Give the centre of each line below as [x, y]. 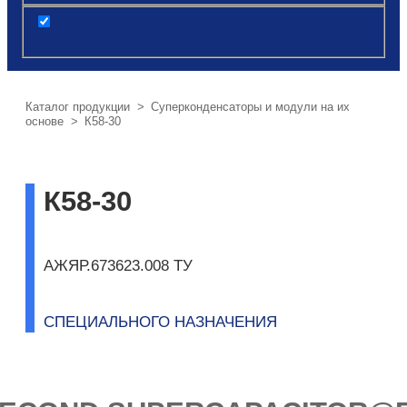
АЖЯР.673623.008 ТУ [118, 265]
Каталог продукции [78, 107]
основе [45, 122]
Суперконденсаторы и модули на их [250, 107]
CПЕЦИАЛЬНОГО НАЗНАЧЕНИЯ [160, 322]
